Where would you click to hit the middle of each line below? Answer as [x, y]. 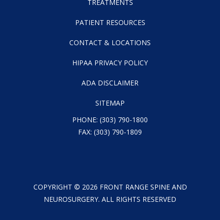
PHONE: [86, 119]
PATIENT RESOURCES [110, 22]
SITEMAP [110, 103]
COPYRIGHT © [57, 187]
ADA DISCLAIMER [110, 82]
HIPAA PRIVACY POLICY [110, 62]
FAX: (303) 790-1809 [110, 132]
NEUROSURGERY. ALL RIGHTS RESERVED [110, 199]
